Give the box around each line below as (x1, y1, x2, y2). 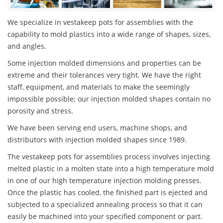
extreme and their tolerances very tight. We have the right (7, 70, 201, 80)
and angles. (7, 41, 46, 51)
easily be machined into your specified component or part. (7, 212, 203, 222)
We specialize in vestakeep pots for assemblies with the (7, 17, 193, 27)
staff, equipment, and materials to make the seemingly (7, 82, 190, 92)
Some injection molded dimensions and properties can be (7, 58, 201, 68)
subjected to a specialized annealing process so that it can (7, 200, 203, 210)
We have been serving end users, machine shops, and (7, 123, 187, 133)
